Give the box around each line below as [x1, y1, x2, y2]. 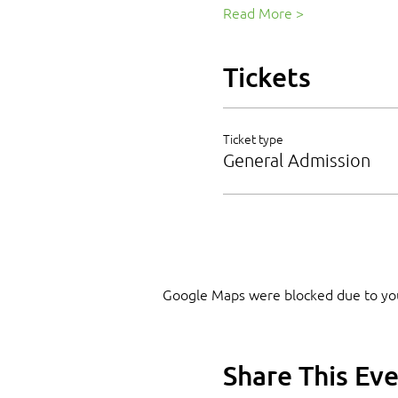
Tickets [222, 60, 311, 93]
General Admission [222, 149, 370, 171]
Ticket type [222, 130, 283, 147]
